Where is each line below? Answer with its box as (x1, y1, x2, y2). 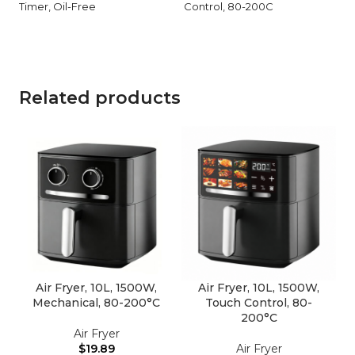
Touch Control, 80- (205, 295, 312, 310)
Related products (19, 86, 181, 109)
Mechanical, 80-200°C (32, 295, 160, 310)
